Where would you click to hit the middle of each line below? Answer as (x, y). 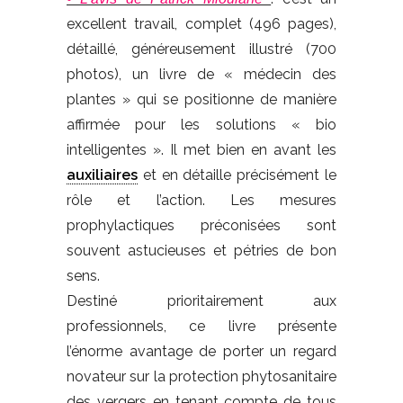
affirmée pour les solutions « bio (201, 124)
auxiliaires (102, 175)
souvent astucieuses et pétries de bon (201, 250)
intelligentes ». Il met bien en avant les (201, 149)
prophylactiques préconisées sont (201, 225)
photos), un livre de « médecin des (201, 74)
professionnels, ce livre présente (201, 326)
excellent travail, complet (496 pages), (201, 23)
